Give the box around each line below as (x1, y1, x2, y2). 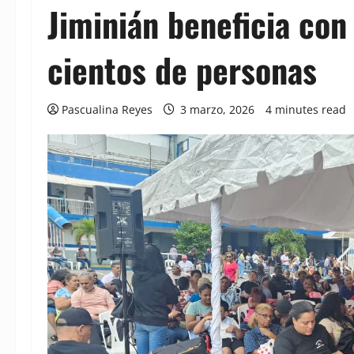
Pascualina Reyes (62, 102, 153, 118)
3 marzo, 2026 (177, 102, 258, 118)
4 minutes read (265, 102, 346, 118)
